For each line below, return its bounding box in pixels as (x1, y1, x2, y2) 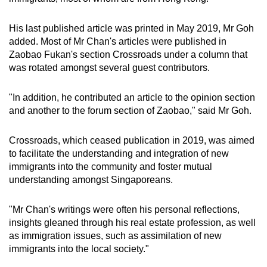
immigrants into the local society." (9, 243, 149, 254)
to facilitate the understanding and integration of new (9, 148, 229, 159)
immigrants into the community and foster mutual (9, 161, 212, 172)
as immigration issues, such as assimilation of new (9, 230, 222, 241)
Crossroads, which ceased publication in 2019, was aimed (9, 135, 254, 145)
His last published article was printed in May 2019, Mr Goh (9, 23, 254, 33)
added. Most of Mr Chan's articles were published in (9, 36, 226, 46)
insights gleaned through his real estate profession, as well (9, 217, 256, 228)
